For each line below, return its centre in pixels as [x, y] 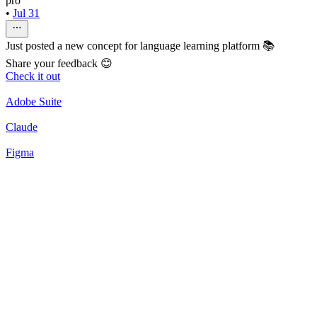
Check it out [33, 76]
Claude [22, 127]
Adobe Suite [34, 102]
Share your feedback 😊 [59, 64]
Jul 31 [26, 13]
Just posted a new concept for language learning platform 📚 [140, 46]
